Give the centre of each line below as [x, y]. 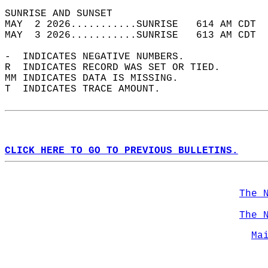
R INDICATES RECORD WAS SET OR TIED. [118, 68]
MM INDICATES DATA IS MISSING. [98, 78]
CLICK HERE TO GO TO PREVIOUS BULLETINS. [121, 151]
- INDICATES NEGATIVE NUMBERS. [100, 57]
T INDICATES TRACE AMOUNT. [89, 89]
